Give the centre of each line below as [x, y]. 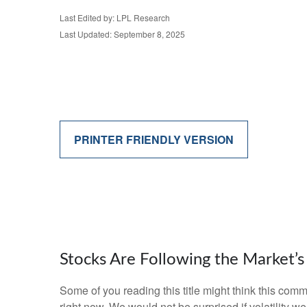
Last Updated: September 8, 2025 [122, 34]
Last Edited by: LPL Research [115, 18]
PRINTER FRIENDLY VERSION [154, 140]
